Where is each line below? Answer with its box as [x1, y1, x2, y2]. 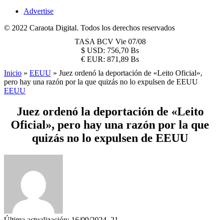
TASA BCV [74, 37, 115, 46]
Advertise [24, 7, 54, 15]
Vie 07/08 [115, 37, 146, 46]
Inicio [4, 69, 22, 77]
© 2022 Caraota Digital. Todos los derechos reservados [4, 24, 175, 32]
